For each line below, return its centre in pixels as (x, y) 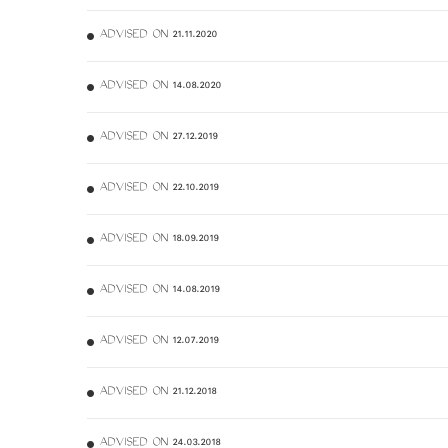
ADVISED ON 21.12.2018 (157, 393)
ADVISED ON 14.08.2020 (160, 87)
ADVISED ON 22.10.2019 (158, 189)
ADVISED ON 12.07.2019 (158, 342)
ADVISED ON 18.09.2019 (158, 240)
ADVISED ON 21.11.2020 (158, 36)
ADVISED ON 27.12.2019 (158, 138)
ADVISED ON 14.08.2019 (159, 291)
